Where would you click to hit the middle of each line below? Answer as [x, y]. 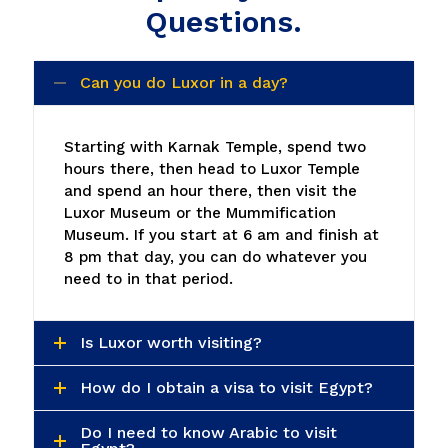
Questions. [224, 21]
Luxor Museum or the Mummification [200, 212]
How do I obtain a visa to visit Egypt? [227, 387]
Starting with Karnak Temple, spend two [215, 146]
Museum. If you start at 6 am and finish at [222, 234]
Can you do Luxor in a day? [184, 82]
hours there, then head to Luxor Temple [212, 168]
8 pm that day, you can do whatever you [216, 256]
